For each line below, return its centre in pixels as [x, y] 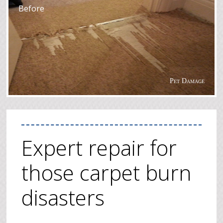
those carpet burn [107, 172]
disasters [63, 197]
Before [32, 8]
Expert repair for [99, 148]
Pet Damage [187, 81]
